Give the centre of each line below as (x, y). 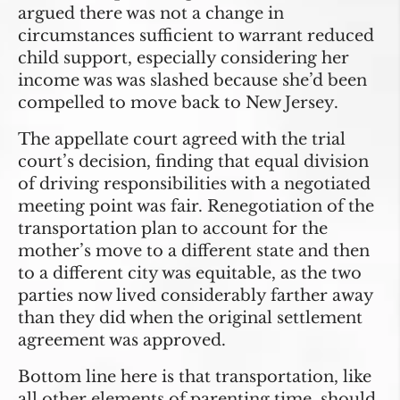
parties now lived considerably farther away (196, 296)
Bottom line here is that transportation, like (195, 377)
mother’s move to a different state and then (194, 251)
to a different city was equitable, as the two (190, 274)
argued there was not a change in (151, 14)
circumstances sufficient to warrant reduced (196, 36)
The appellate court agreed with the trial (182, 140)
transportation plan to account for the (173, 229)
